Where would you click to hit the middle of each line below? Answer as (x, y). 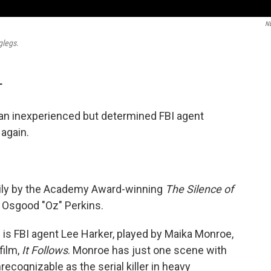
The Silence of (199, 189)
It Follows (45, 250)
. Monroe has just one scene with (147, 250)
